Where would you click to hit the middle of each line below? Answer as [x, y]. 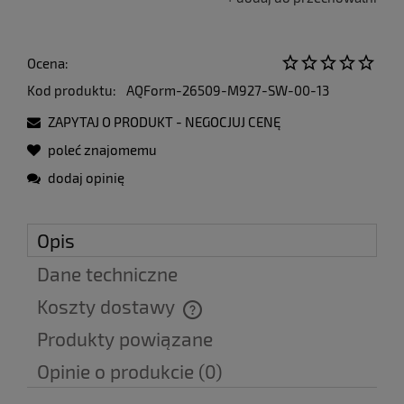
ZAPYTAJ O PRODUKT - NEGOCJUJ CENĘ [164, 122]
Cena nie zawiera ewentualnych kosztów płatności [180, 317]
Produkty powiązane [125, 339]
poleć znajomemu [102, 150]
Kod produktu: [72, 91]
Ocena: [48, 64]
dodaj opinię [86, 178]
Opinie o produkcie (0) [130, 372]
